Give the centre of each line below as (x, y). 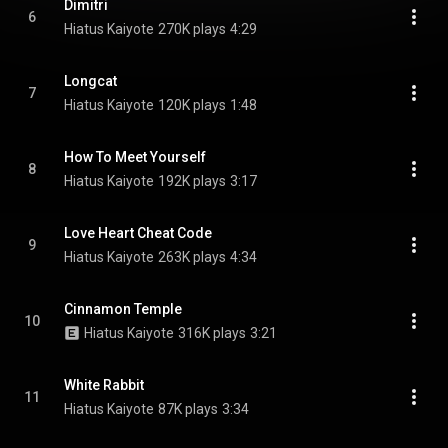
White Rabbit (104, 385)
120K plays (192, 105)
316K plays (212, 333)
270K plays (192, 29)
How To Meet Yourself (135, 157)
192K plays (192, 181)
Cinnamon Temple (123, 309)
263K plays (192, 257)
